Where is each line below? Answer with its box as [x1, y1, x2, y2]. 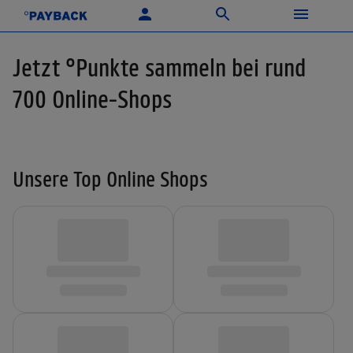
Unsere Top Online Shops [13, 166, 208, 191]
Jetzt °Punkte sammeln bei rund [13, 53, 306, 81]
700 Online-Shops [13, 84, 172, 113]
